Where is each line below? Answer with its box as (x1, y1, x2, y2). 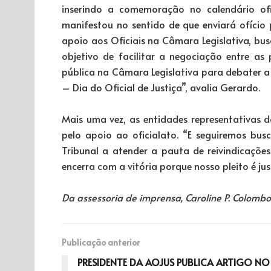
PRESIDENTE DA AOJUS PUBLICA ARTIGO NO (77, 255, 270, 269)
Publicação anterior (62, 236, 140, 248)
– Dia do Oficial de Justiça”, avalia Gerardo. (62, 80, 260, 94)
